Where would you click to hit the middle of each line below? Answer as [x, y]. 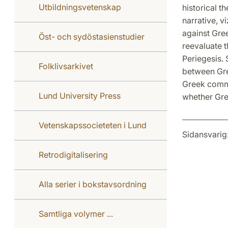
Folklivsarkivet [66, 66]
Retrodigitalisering [73, 155]
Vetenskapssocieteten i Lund [93, 125]
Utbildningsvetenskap [80, 7]
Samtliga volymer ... [76, 214]
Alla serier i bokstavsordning [93, 184]
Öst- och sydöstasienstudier [92, 37]
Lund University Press [80, 96]
